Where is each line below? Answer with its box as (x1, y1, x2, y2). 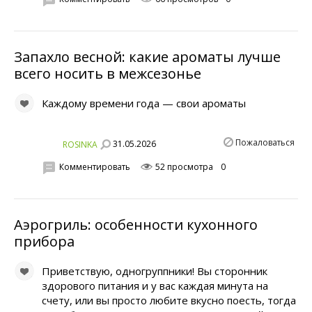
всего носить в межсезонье (14, 64, 201, 84)
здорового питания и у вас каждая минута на (42, 279, 268, 293)
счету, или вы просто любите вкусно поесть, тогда (42, 293, 296, 308)
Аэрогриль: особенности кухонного (14, 215, 258, 235)
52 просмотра (153, 160, 213, 173)
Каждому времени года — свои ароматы (42, 96, 246, 111)
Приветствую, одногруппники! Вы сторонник (42, 264, 267, 279)
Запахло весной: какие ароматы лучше (14, 47, 281, 67)
